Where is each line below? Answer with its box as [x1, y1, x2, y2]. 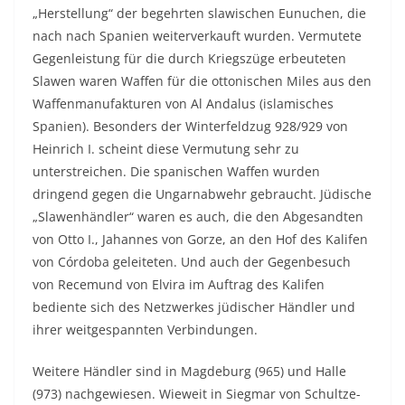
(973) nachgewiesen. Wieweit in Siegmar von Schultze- [33, 385, 361, 402]
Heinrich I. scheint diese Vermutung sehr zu [33, 140, 299, 157]
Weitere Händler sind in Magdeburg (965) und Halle [33, 363, 346, 380]
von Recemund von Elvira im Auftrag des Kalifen [33, 276, 325, 293]
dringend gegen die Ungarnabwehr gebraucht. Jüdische [33, 185, 372, 202]
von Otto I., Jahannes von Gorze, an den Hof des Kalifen [33, 231, 368, 248]
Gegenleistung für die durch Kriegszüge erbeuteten [33, 50, 346, 67]
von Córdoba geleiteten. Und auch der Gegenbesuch [33, 253, 351, 270]
